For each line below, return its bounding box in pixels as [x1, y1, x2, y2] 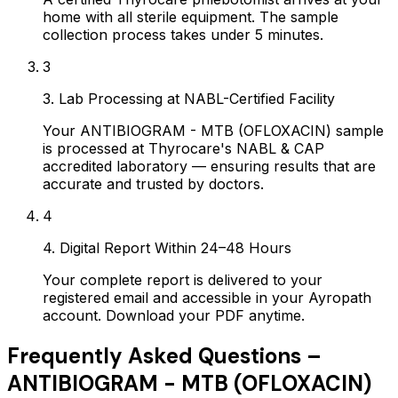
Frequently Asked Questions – [7, 341, 322, 370]
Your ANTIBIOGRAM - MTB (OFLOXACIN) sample [43, 121, 384, 139]
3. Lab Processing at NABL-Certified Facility [43, 89, 335, 107]
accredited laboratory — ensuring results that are [43, 156, 376, 175]
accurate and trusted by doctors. [43, 174, 264, 193]
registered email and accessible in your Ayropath [43, 288, 371, 306]
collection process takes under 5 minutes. [43, 25, 323, 44]
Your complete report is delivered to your [43, 270, 322, 289]
